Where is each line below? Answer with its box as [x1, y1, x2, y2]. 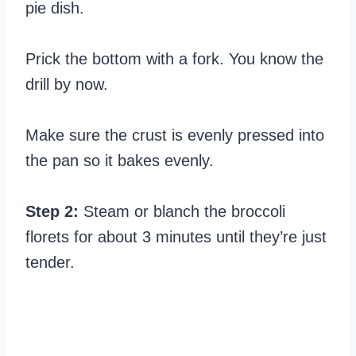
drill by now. [25, 75, 108, 93]
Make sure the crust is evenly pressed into [25, 126, 324, 144]
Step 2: [25, 203, 79, 220]
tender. [25, 253, 75, 271]
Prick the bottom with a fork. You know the [25, 50, 323, 68]
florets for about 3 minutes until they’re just [25, 228, 327, 246]
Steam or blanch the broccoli [79, 203, 285, 220]
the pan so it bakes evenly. [25, 152, 214, 169]
